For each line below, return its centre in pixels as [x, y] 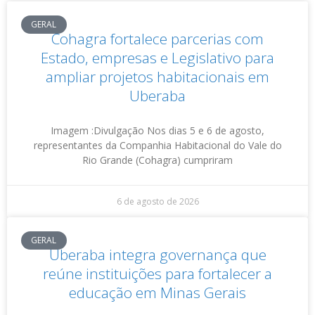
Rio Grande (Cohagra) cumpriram [157, 160]
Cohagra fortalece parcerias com [157, 39]
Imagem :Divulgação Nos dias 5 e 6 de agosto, [157, 130]
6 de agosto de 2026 [157, 201]
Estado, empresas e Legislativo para [157, 58]
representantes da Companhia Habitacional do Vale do [157, 145]
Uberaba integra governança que [157, 255]
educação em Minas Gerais [157, 292]
